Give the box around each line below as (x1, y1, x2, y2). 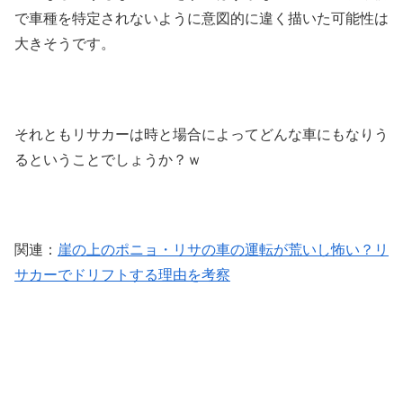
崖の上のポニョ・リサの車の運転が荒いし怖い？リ (58, 242, 389, 258)
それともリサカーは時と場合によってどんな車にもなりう (14, 126, 389, 142)
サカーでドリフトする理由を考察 (14, 267, 230, 283)
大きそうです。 (14, 35, 115, 51)
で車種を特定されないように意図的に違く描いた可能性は (14, 10, 389, 26)
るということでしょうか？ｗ (14, 151, 201, 167)
